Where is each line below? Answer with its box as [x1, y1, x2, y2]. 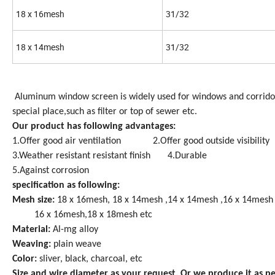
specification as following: [12, 180, 120, 191]
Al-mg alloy [53, 225, 98, 235]
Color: [12, 254, 39, 265]
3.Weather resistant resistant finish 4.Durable [12, 151, 207, 161]
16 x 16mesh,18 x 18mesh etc [12, 210, 152, 220]
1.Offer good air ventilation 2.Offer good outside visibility [12, 136, 269, 147]
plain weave [53, 239, 101, 250]
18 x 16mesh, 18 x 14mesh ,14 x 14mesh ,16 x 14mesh [57, 195, 273, 206]
